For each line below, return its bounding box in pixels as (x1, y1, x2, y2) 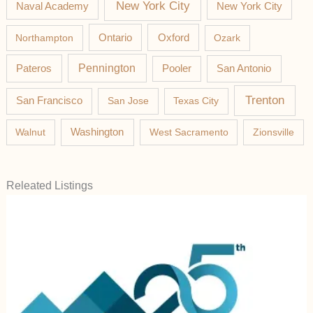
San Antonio (217, 63, 272, 75)
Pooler (161, 63, 191, 75)
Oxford (157, 31, 189, 43)
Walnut (15, 126, 46, 138)
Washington (71, 126, 124, 138)
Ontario (99, 31, 133, 43)
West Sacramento (149, 126, 228, 138)
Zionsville (253, 126, 295, 138)
